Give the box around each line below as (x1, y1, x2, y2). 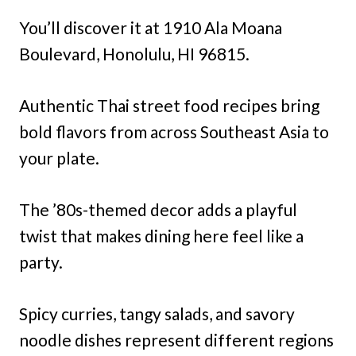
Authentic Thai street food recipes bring (19, 95, 319, 115)
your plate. (19, 147, 99, 168)
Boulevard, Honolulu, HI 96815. (19, 43, 250, 64)
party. (19, 251, 63, 272)
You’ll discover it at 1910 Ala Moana (19, 17, 282, 37)
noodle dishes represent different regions (19, 329, 334, 350)
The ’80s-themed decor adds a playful (19, 199, 297, 219)
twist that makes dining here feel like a (19, 225, 304, 246)
